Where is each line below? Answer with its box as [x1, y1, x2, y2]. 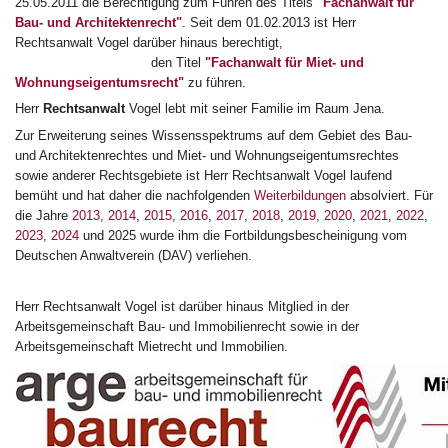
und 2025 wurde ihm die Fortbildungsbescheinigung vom [79, 227, 407, 243]
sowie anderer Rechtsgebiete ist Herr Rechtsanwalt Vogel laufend [15, 167, 392, 183]
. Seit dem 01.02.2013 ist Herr [182, 14, 356, 30]
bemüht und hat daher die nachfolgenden [15, 187, 254, 203]
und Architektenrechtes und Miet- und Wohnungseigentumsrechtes [15, 147, 399, 163]
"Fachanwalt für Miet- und [205, 54, 364, 70]
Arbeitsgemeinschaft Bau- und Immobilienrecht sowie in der [15, 318, 359, 334]
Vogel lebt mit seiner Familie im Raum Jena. [125, 101, 385, 117]
